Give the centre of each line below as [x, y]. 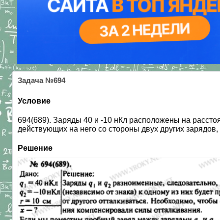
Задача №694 [41, 80]
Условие [34, 101]
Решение [35, 148]
